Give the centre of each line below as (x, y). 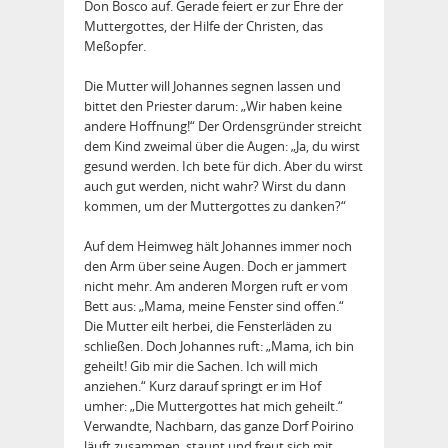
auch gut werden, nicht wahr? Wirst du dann (215, 186)
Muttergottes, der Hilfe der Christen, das (203, 26)
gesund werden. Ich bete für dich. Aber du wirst (223, 166)
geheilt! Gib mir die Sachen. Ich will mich (201, 366)
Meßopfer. (115, 46)
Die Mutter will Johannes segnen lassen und (212, 86)
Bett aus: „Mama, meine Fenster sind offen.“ (214, 306)
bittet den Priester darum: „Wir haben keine (213, 106)
